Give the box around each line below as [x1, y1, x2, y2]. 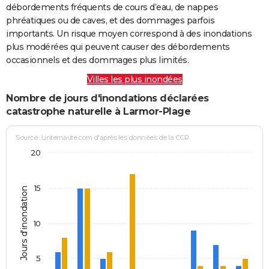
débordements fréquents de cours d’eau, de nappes [6, 1, 218, 13]
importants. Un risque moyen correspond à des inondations [6, 28, 252, 39]
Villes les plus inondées [86, 73, 183, 85]
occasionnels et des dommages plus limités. [6, 54, 189, 65]
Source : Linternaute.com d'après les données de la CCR [16, 133, 189, 142]
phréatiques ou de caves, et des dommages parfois [6, 14, 214, 26]
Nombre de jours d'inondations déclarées [6, 92, 209, 104]
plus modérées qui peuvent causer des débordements [6, 41, 230, 52]
